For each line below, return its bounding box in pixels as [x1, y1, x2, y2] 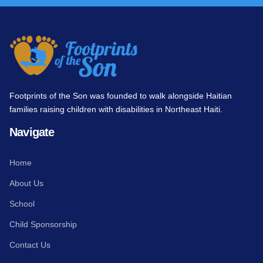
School [9, 199, 35, 209]
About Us [9, 178, 43, 188]
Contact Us [9, 240, 50, 250]
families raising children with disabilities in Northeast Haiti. [9, 104, 222, 114]
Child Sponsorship [9, 220, 77, 230]
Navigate [9, 126, 55, 139]
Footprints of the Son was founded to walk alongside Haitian [9, 91, 232, 101]
